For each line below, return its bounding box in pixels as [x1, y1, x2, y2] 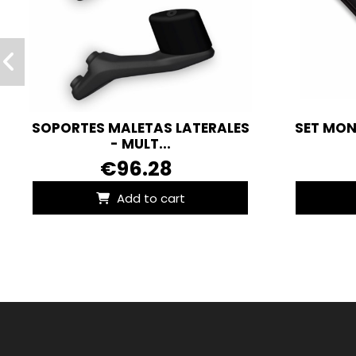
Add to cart [116, 189, 185, 207]
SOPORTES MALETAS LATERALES [31, 118, 250, 138]
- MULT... [110, 134, 171, 154]
